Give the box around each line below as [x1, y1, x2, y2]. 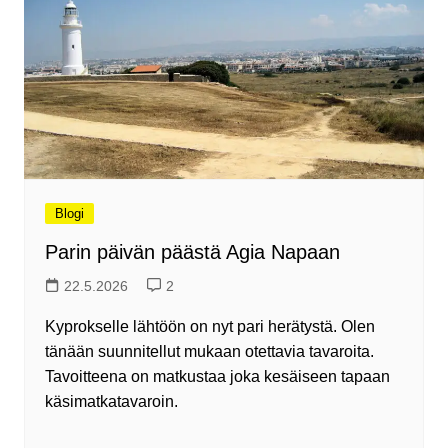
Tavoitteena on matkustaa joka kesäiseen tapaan [44, 368, 390, 386]
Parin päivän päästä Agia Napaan [44, 241, 340, 264]
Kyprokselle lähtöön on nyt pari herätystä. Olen [44, 318, 375, 336]
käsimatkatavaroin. [44, 393, 178, 411]
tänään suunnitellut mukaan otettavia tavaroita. [44, 343, 374, 361]
